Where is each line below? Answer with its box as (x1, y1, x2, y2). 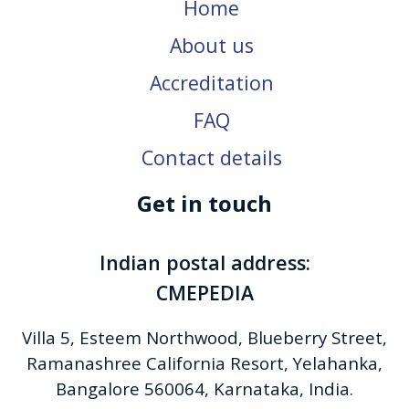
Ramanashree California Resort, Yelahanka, (26, 351, 383, 374)
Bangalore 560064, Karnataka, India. (56, 376, 353, 400)
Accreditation (149, 68, 274, 96)
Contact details (141, 143, 282, 171)
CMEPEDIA (155, 278, 254, 306)
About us (169, 31, 254, 58)
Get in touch (137, 187, 272, 218)
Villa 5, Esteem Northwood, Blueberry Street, (22, 325, 387, 349)
